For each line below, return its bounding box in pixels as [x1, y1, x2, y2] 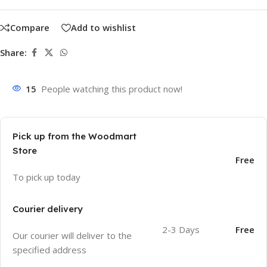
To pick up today [13, 170, 80, 183]
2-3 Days [162, 223, 200, 235]
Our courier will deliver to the [13, 229, 132, 241]
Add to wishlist [71, 21, 136, 34]
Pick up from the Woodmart [13, 130, 136, 142]
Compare [10, 21, 49, 34]
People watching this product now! [41, 82, 182, 95]
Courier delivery [13, 203, 83, 215]
